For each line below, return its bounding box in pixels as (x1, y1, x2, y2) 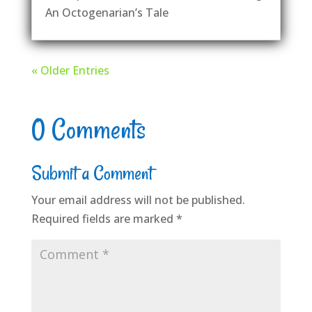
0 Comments (31, 111, 146, 148)
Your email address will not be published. (31, 192, 245, 208)
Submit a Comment (31, 160, 153, 187)
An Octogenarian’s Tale (45, 5, 169, 21)
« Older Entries (31, 63, 109, 79)
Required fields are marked (31, 211, 176, 227)
